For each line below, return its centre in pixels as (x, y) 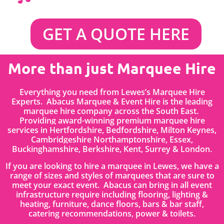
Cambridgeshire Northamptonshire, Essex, (112, 140)
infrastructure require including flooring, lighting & (112, 194)
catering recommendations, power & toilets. (112, 213)
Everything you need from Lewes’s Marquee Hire (112, 92)
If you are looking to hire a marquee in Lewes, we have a (112, 166)
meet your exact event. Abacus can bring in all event (112, 185)
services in (28, 130)
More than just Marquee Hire (112, 68)
